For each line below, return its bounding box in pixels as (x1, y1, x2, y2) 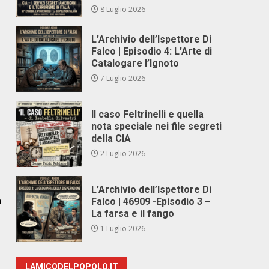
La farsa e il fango (91, 208, 175, 219)
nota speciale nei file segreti (91, 121, 222, 132)
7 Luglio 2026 (98, 73, 146, 83)
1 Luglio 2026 (98, 223, 146, 234)
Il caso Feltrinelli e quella (91, 109, 204, 120)
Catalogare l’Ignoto (91, 58, 180, 69)
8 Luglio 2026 (98, 4, 146, 14)
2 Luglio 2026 (98, 148, 146, 159)
